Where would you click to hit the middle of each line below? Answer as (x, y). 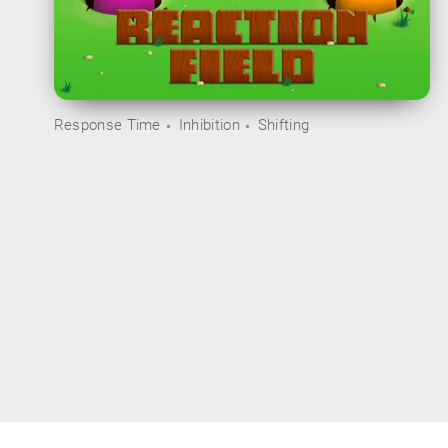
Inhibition (209, 125)
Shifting (283, 125)
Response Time (107, 125)
